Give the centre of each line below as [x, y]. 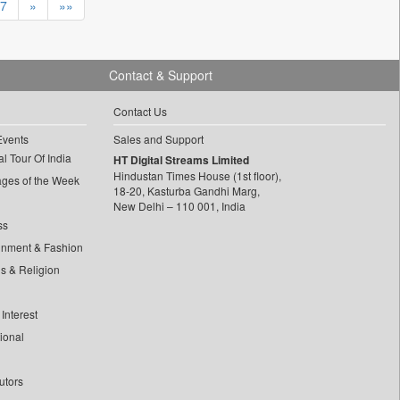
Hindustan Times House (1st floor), [197, 176]
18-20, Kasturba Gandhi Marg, [186, 191]
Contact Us [140, 112]
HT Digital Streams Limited [181, 160]
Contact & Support [160, 75]
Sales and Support [158, 139]
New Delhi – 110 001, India [179, 206]
